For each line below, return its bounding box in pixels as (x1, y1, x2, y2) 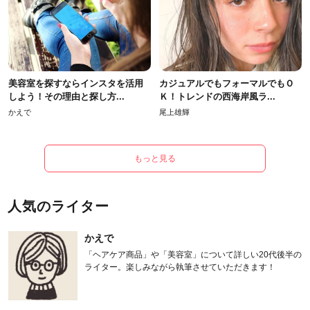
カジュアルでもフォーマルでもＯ (159, 77, 294, 89)
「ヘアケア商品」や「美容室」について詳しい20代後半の (84, 249, 302, 259)
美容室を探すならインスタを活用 (8, 77, 143, 89)
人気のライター (8, 198, 109, 214)
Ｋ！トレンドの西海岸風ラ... (159, 91, 275, 102)
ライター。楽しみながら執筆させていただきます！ (84, 262, 275, 272)
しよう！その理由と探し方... (8, 91, 125, 102)
